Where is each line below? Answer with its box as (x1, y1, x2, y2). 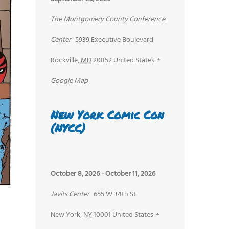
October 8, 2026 (50, 168, 100, 180)
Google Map (50, 75, 88, 87)
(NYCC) (50, 120, 85, 136)
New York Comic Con (50, 107, 164, 123)
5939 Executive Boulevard (75, 34, 153, 47)
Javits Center (50, 188, 89, 200)
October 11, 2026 (105, 168, 155, 180)
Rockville (50, 55, 78, 67)
